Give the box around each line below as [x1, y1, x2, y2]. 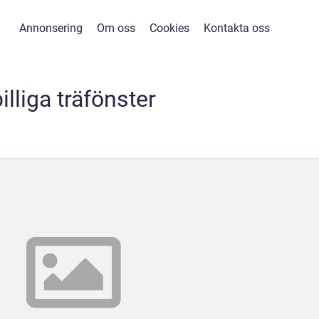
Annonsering [19, 21, 83, 35]
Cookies [150, 21, 189, 35]
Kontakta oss [204, 21, 270, 35]
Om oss [97, 21, 135, 35]
